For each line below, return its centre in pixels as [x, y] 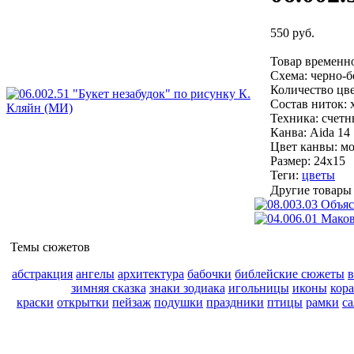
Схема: [289, 75]
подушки [179, 302]
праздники [235, 302]
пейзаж [132, 302]
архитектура [151, 274]
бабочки [209, 274]
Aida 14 [330, 132]
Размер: [290, 160]
